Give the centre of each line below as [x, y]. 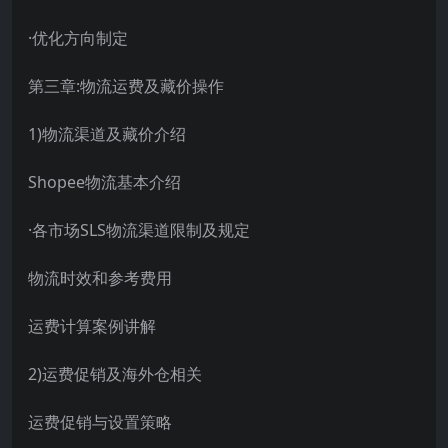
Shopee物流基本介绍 [104, 181]
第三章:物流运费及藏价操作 [126, 85]
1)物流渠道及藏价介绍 [107, 133]
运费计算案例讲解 [92, 325]
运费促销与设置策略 [100, 421]
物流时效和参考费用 [100, 277]
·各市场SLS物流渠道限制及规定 [139, 229]
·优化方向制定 [78, 37]
